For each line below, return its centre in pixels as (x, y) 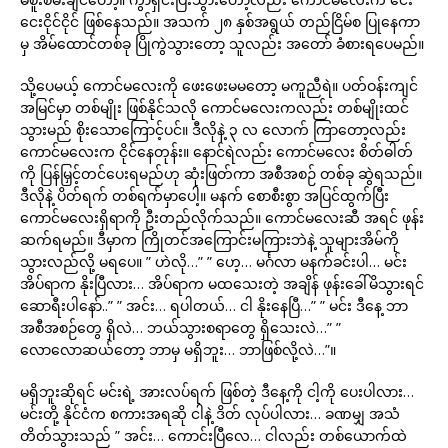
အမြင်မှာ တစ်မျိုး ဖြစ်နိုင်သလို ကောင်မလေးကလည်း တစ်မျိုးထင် (214, 107)
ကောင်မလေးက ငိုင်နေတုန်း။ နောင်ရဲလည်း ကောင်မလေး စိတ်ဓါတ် (216, 151)
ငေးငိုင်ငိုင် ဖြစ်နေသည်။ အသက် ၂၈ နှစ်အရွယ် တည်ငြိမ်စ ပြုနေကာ (220, 21)
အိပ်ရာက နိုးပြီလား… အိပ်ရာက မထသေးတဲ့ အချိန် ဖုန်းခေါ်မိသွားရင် (222, 283)
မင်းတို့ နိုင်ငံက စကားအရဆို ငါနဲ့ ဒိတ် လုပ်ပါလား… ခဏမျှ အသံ (210, 413)
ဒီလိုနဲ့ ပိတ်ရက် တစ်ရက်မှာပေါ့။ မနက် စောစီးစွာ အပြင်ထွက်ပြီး (204, 195)
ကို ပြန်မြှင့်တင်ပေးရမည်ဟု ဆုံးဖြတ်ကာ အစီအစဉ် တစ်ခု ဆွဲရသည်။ (221, 173)
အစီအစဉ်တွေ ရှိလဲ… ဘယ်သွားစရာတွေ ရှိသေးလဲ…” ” (180, 327)
